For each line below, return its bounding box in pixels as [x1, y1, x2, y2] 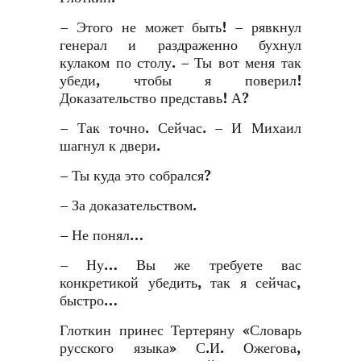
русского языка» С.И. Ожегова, [60, 340, 301, 357]
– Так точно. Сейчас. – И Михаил [60, 120, 301, 137]
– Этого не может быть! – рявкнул [60, 19, 301, 36]
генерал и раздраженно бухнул [60, 37, 301, 54]
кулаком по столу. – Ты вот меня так [60, 55, 301, 72]
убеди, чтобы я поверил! [60, 73, 301, 89]
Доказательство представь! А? [60, 90, 249, 107]
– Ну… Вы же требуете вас [60, 257, 301, 274]
